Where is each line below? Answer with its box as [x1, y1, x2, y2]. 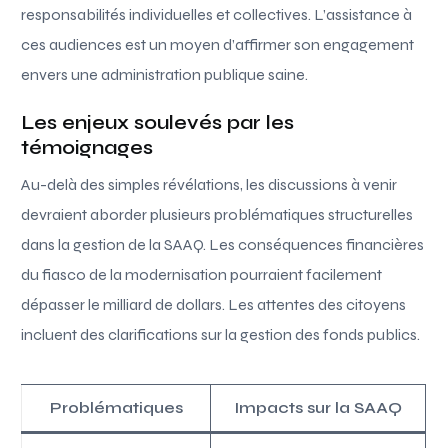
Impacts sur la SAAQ [234, 397, 403, 417]
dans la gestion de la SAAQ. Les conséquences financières [21, 234, 425, 254]
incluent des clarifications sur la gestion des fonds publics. [21, 324, 421, 344]
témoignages [21, 134, 154, 160]
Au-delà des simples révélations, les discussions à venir [21, 174, 398, 194]
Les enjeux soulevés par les [21, 109, 295, 135]
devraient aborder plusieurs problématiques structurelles [21, 204, 414, 224]
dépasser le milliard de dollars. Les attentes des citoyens [21, 294, 407, 314]
